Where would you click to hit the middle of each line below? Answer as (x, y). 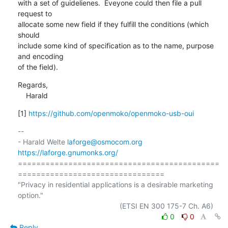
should (28, 35)
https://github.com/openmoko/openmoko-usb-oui (111, 113)
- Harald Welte (42, 141)
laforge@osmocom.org (105, 141)
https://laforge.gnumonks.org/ (68, 152)
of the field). (38, 67)
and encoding (40, 56)
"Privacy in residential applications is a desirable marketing (115, 184)
